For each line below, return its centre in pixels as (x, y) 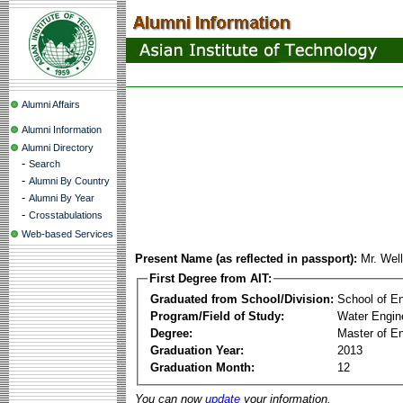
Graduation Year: (197, 350)
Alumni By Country (69, 181)
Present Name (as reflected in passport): (246, 259)
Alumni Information (62, 130)
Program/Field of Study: (217, 316)
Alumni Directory (58, 148)
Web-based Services (67, 234)
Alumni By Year (62, 198)
